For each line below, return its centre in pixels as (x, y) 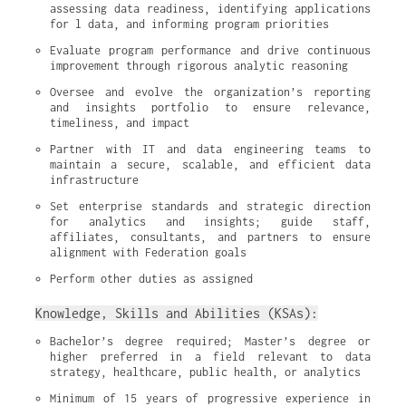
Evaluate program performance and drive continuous (210, 50)
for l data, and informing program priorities (189, 24)
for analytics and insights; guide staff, (210, 222)
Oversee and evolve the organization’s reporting (210, 92)
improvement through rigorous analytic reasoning (199, 66)
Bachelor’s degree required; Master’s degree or (210, 341)
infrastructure (94, 180)
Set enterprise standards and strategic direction (210, 206)
